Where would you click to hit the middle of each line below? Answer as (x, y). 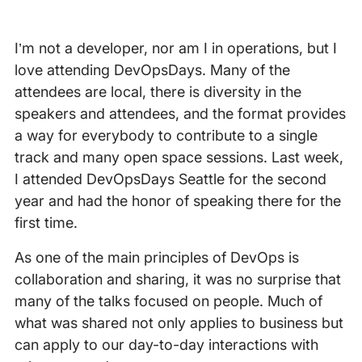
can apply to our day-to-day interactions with (166, 345)
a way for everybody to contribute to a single (166, 136)
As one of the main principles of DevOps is (156, 258)
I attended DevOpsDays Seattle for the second (170, 179)
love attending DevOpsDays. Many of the (152, 70)
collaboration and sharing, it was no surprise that (177, 280)
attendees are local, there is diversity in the (158, 92)
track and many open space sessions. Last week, (179, 158)
